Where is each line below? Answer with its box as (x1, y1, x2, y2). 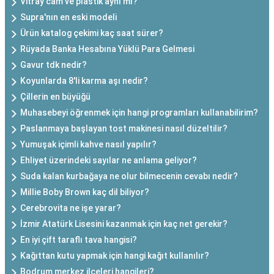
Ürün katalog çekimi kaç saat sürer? (20, 28, 163, 38)
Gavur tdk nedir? (20, 60, 87, 70)
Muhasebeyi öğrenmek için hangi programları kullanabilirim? (20, 108, 258, 117)
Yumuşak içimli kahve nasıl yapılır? (20, 139, 157, 149)
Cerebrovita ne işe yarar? (20, 203, 121, 213)
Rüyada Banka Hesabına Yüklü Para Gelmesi (20, 44, 194, 54)
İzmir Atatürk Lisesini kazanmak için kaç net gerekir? (20, 219, 228, 229)
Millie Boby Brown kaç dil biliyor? (20, 187, 149, 197)
